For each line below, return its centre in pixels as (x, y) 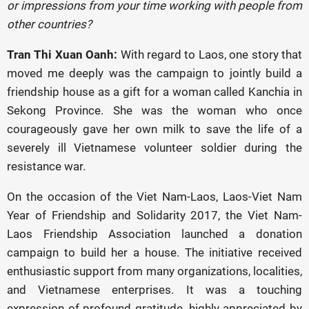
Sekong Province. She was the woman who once (154, 110)
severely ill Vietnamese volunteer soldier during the (154, 148)
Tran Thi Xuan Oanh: (62, 54)
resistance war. (46, 166)
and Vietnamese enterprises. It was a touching (154, 290)
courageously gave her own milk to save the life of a (154, 129)
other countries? (49, 24)
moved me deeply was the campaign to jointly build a (154, 73)
